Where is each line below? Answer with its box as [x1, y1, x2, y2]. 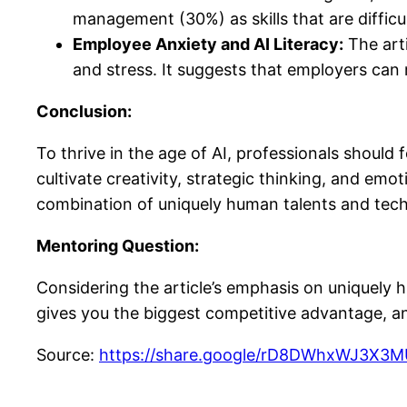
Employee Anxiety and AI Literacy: [73, 34, 343, 54]
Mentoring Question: [36, 235, 199, 255]
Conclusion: [36, 101, 132, 121]
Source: [36, 344, 99, 364]
